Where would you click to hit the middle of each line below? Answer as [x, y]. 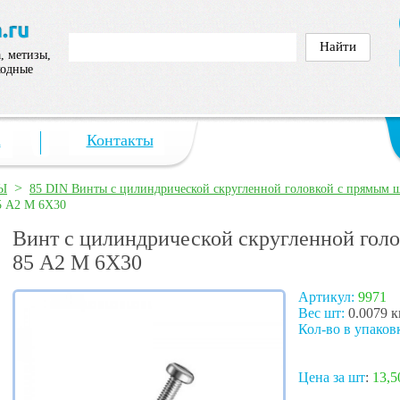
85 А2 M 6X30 [77, 263]
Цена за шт [332, 378]
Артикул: [328, 297]
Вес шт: [323, 313]
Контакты [120, 140]
